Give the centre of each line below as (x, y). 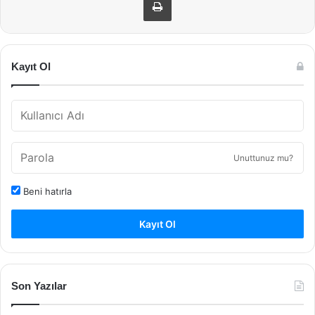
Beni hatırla (46, 191)
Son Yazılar (39, 285)
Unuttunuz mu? (263, 157)
